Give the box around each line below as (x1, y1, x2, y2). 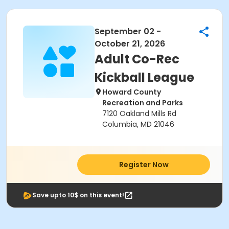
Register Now (119, 159, 169, 170)
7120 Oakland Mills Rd (102, 108, 176, 119)
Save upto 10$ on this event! (32, 191, 124, 199)
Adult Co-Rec (95, 51, 179, 67)
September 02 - (95, 26, 161, 37)
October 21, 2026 (95, 38, 165, 50)
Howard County (102, 87, 161, 97)
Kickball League (95, 69, 194, 86)
